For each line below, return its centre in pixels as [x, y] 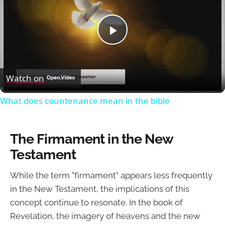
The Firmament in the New [92, 138]
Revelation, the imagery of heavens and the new [105, 216]
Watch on [25, 78]
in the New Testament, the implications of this [100, 189]
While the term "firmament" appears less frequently [111, 176]
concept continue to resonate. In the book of [96, 203]
